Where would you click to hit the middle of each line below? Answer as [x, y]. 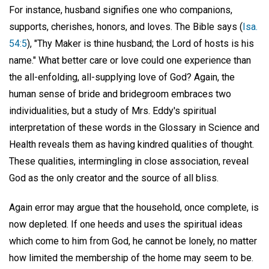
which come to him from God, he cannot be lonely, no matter [133, 241]
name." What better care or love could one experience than [130, 60]
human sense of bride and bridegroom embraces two [120, 94]
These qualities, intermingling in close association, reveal [129, 161]
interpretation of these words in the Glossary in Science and [134, 127]
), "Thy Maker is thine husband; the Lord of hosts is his [141, 43]
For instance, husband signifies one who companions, [121, 10]
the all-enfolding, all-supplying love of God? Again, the [122, 77]
